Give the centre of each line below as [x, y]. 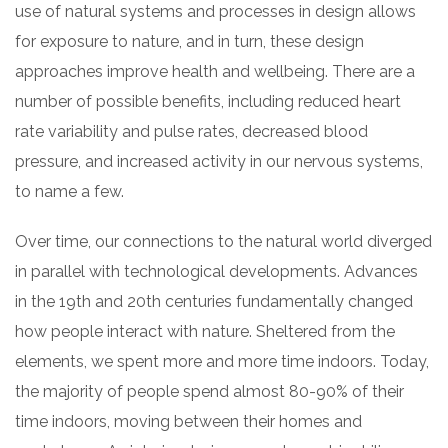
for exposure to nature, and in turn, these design [189, 41]
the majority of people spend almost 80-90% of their [209, 391]
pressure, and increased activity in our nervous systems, [219, 161]
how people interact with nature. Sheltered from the [205, 331]
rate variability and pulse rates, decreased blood [191, 131]
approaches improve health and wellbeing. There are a [215, 71]
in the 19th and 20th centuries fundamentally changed [214, 301]
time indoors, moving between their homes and [188, 421]
